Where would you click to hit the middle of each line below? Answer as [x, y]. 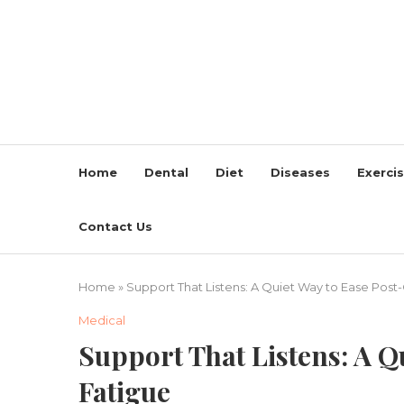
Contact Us [115, 226]
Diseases [300, 172]
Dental [166, 172]
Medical [102, 320]
